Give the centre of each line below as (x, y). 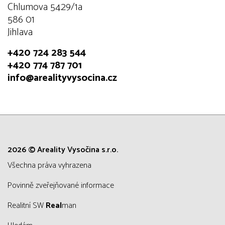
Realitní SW (29, 205)
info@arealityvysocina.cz (62, 78)
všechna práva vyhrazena (52, 165)
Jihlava (20, 32)
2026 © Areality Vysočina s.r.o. (63, 150)
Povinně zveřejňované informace (63, 185)
